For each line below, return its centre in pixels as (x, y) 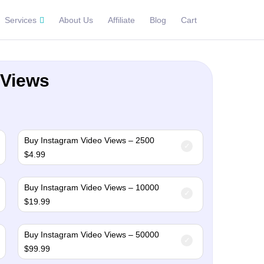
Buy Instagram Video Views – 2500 (89, 140)
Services (21, 20)
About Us (76, 20)
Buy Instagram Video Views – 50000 (91, 235)
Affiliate (121, 20)
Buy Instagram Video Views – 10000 (91, 187)
